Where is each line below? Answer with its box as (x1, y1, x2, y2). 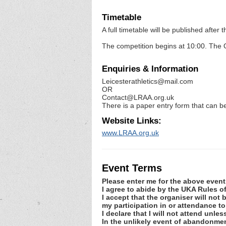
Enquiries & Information (102, 64, 198, 74)
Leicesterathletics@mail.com (102, 77, 193, 86)
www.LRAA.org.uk (102, 129, 159, 137)
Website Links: (102, 116, 161, 126)
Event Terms (102, 162, 162, 174)
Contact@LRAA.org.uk (102, 93, 174, 102)
